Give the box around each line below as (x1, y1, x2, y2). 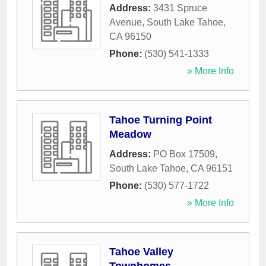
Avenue (109, 17, 142, 28)
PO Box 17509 (153, 149, 215, 160)
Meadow (109, 128, 151, 141)
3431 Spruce (153, 3, 207, 14)
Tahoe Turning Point (109, 114, 212, 126)
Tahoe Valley (109, 246, 173, 258)
